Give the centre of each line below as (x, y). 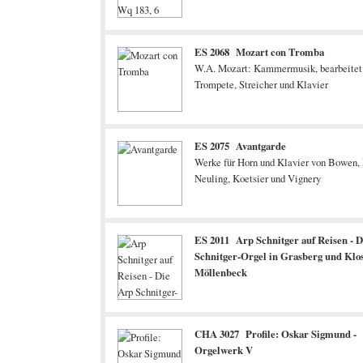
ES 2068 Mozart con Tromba (259, 52)
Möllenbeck (221, 272)
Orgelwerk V (224, 350)
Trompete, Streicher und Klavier (261, 84)
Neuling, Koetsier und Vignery (258, 178)
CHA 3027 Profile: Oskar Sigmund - (275, 334)
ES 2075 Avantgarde (240, 146)
